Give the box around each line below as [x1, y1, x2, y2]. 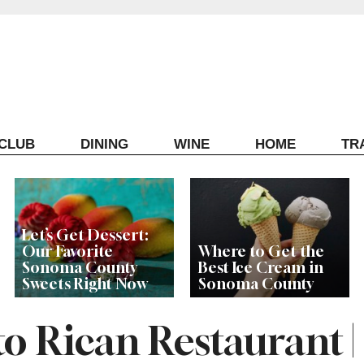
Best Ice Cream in [197, 258, 323, 277]
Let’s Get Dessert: [21, 226, 149, 245]
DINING [80, 136, 128, 152]
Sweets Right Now [21, 275, 147, 293]
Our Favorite [21, 242, 113, 261]
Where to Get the [197, 242, 324, 261]
